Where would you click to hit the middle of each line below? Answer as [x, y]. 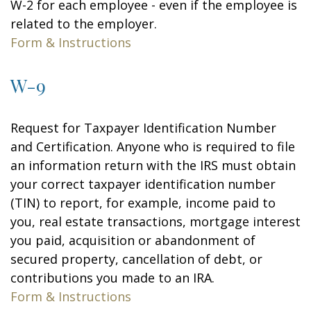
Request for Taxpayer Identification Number [143, 128]
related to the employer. [84, 24]
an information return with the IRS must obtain [153, 165]
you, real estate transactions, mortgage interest [155, 221]
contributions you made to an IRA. [112, 278]
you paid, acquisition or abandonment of [133, 240]
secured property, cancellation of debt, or [136, 259]
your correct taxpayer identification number [143, 184]
